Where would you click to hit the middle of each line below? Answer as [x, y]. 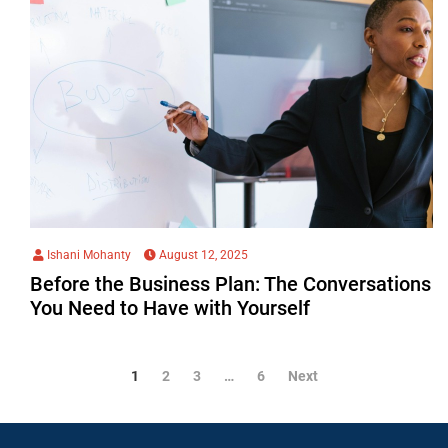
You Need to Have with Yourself [170, 307]
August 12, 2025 [202, 254]
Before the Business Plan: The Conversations [230, 283]
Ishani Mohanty [87, 254]
